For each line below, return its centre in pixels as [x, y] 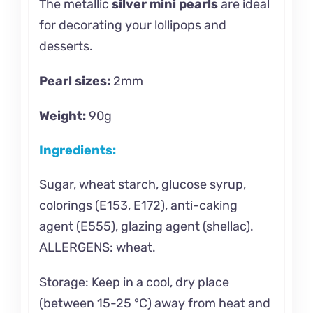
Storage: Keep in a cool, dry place [134, 282]
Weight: [62, 116]
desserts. [66, 46]
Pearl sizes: [74, 81]
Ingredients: [77, 151]
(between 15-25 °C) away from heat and [154, 303]
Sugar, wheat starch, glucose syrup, [142, 184]
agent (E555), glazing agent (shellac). [146, 226]
